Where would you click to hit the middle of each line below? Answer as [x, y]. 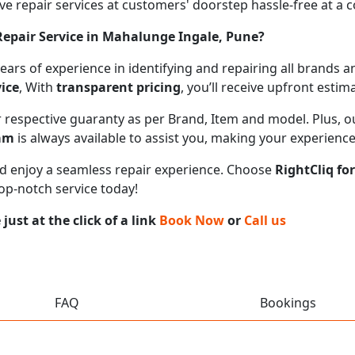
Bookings [288, 302]
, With [38, 87]
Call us [265, 220]
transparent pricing [118, 87]
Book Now [192, 220]
